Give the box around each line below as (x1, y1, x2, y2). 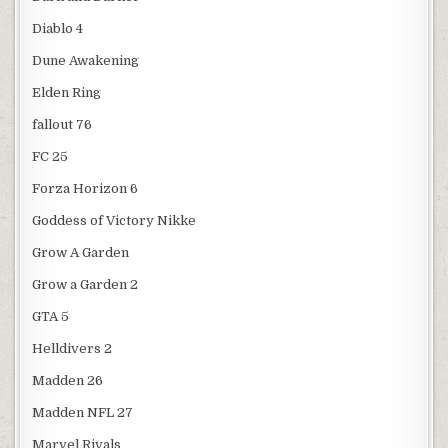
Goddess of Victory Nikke (32, 213, 197, 229)
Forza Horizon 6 (32, 181, 139, 197)
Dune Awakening (32, 53, 140, 69)
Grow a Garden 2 (32, 277, 139, 293)
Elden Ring (32, 85, 102, 101)
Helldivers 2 (32, 341, 113, 357)
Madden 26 (32, 373, 104, 389)
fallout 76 (32, 117, 93, 133)
